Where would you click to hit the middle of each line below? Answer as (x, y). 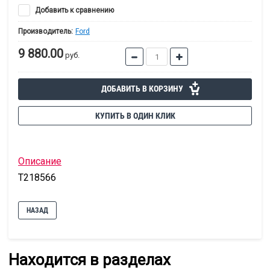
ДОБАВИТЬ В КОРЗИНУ (142, 89)
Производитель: (46, 32)
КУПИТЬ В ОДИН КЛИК (135, 116)
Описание (40, 162)
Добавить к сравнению (74, 11)
